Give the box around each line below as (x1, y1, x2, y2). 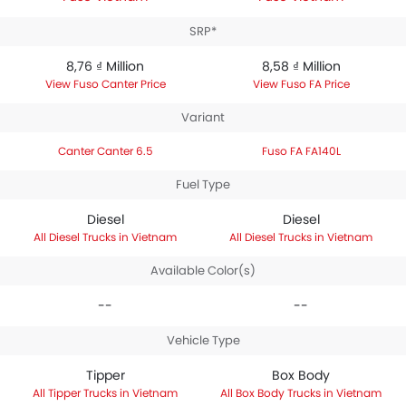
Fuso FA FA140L (261, 143, 341, 159)
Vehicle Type (166, 332, 240, 349)
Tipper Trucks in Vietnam (48, 385, 178, 401)
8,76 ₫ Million (66, 57, 144, 75)
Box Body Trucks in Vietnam (236, 385, 382, 401)
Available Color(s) (150, 262, 256, 279)
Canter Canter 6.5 (57, 143, 153, 159)
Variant (181, 109, 225, 126)
